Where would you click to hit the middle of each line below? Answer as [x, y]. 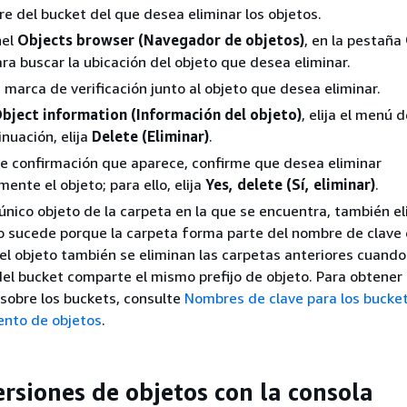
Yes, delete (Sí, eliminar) [290, 184]
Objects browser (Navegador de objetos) [161, 40]
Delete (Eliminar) [150, 136]
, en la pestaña [355, 40]
